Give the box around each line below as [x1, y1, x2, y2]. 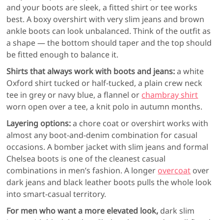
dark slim [158, 205, 195, 217]
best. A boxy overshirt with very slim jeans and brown [6, 14, 205, 25]
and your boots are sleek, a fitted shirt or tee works [6, 2, 198, 13]
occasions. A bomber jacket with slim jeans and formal [6, 141, 209, 153]
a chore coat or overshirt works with [71, 118, 209, 129]
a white [175, 66, 204, 77]
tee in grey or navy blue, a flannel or [6, 89, 142, 101]
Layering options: [6, 118, 71, 129]
